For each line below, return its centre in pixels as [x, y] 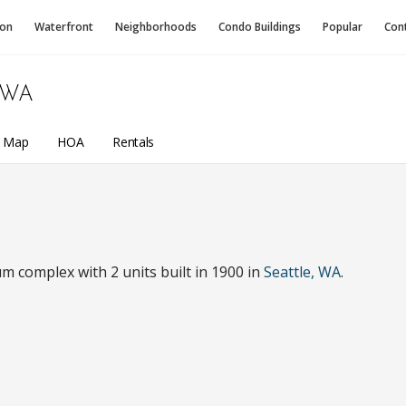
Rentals [133, 141]
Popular [343, 27]
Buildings [278, 27]
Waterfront [64, 27]
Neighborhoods [156, 27]
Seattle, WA [302, 272]
